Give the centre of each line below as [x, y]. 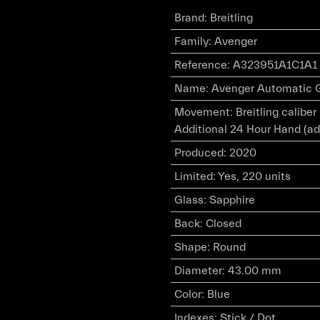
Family [191, 41]
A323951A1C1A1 [275, 65]
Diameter [198, 271]
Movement [202, 112]
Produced [199, 153]
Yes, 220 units [254, 176]
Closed [223, 224]
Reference [200, 65]
